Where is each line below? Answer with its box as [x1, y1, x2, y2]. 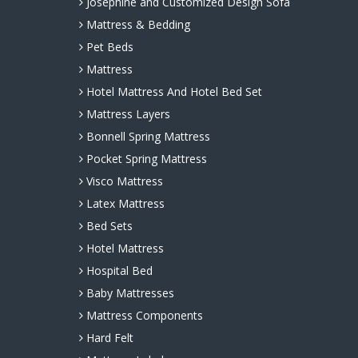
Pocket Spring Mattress [82, 151, 207, 167]
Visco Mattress [82, 173, 163, 189]
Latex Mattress [82, 196, 165, 212]
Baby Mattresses [82, 285, 174, 301]
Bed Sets [82, 218, 133, 234]
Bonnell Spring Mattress [82, 129, 210, 145]
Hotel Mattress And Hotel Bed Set [82, 84, 262, 100]
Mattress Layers [82, 106, 170, 122]
